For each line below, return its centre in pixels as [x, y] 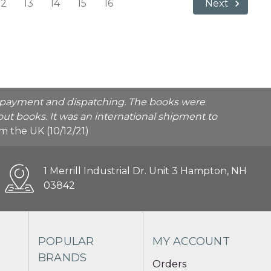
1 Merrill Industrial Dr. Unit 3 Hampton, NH [145, 171]
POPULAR [66, 241]
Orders [170, 264]
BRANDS [62, 257]
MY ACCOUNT [191, 241]
